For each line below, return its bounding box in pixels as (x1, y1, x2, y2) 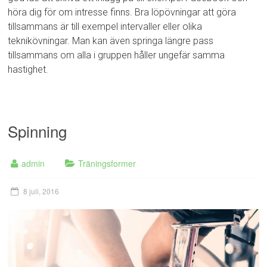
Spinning (8, 119, 67, 142)
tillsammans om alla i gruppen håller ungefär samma (8, 49, 225, 61)
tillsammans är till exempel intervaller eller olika (8, 20, 203, 32)
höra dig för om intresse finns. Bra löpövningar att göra (8, 6, 237, 18)
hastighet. (8, 63, 49, 75)
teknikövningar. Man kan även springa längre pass (8, 35, 214, 46)
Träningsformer (78, 157, 136, 169)
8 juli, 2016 (23, 185, 60, 196)
